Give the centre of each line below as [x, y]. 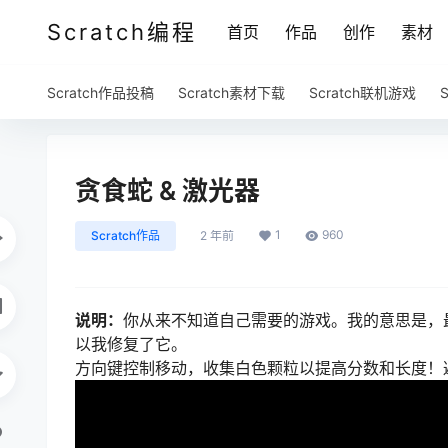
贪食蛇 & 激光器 [167, 190]
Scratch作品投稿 [100, 92]
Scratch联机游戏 [362, 92]
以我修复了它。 [131, 344]
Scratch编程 [122, 32]
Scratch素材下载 [231, 92]
